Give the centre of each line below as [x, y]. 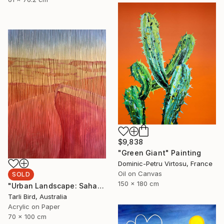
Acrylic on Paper [34, 207]
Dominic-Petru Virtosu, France [165, 163]
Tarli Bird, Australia [37, 197]
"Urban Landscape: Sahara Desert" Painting [100, 186]
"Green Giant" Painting [160, 152]
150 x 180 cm [138, 183]
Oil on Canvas [140, 173]
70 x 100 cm [27, 217]
